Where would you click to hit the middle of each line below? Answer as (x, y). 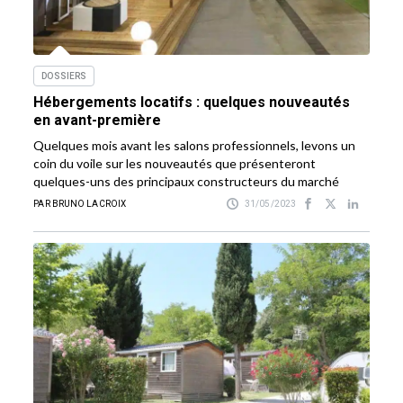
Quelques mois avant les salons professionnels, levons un (195, 145)
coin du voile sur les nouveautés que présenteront (175, 163)
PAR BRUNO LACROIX (80, 203)
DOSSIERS (64, 76)
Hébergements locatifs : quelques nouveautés (192, 102)
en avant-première (98, 120)
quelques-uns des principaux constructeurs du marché (188, 181)
